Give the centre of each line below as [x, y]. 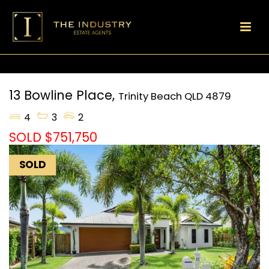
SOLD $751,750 [53, 138]
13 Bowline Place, [62, 95]
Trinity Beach [150, 96]
